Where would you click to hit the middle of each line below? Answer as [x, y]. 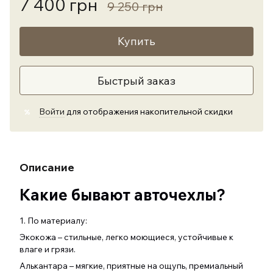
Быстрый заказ [136, 80]
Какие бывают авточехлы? [122, 195]
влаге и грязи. [48, 249]
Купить [136, 41]
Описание [47, 167]
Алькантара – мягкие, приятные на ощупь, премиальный [131, 266]
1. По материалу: [54, 221]
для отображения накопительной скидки [149, 112]
